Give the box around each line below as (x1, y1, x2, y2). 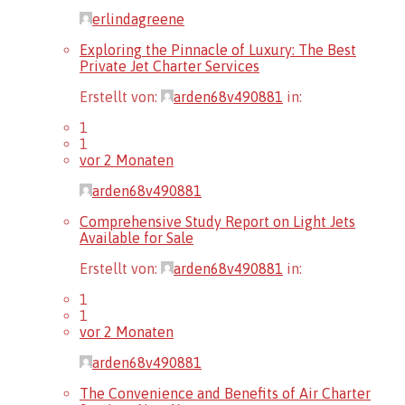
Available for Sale (80, 229, 193, 246)
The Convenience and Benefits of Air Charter (80, 384, 371, 401)
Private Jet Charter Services (80, 57, 259, 74)
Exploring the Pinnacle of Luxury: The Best (80, 41, 356, 58)
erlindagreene (92, 10, 184, 27)
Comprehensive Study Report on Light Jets (80, 212, 355, 230)
